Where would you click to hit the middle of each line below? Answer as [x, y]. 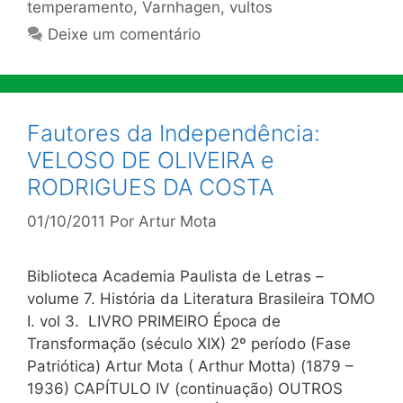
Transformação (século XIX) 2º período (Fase [189, 344]
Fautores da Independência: [174, 133]
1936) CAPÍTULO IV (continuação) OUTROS [185, 389]
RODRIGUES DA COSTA [150, 187]
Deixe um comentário [125, 34]
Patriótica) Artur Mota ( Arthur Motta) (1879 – [190, 366]
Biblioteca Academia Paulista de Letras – [175, 276]
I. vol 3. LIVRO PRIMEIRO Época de [154, 321]
